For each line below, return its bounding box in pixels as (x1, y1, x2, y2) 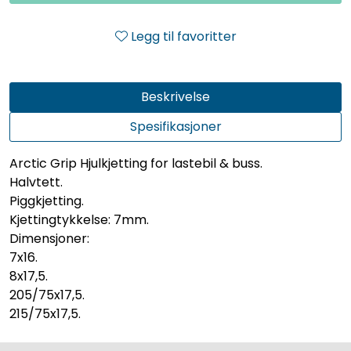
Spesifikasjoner (129, 117, 222, 136)
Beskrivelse (141, 87, 210, 106)
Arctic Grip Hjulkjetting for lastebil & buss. (9, 154, 262, 172)
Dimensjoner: (9, 229, 89, 248)
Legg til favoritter (130, 27, 237, 45)
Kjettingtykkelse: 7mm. (9, 210, 149, 229)
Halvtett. (9, 172, 63, 191)
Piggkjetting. (9, 191, 84, 210)
